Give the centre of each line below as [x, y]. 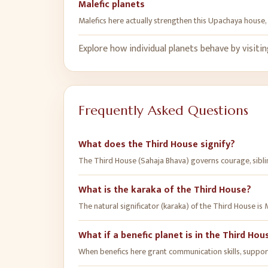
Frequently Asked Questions [163, 110]
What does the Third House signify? [157, 144]
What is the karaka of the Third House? [165, 190]
